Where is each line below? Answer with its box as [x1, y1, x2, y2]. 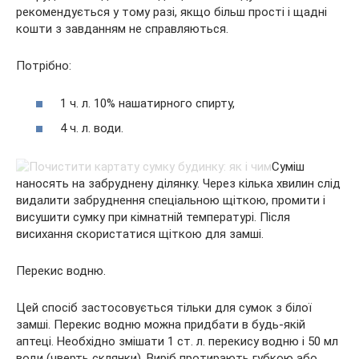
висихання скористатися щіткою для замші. [16, 227, 264, 241]
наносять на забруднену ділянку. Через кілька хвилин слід [16, 176, 341, 191]
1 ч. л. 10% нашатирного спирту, [60, 95, 235, 111]
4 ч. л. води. [60, 121, 123, 135]
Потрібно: [16, 58, 71, 73]
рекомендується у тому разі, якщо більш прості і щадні [16, 5, 327, 19]
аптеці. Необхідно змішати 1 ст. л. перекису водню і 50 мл [16, 334, 338, 349]
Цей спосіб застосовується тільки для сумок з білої [16, 301, 312, 315]
